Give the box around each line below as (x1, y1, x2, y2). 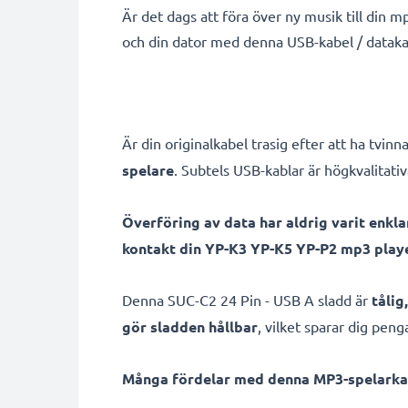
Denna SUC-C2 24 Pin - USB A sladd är (122, 291, 372, 309)
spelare (122, 160, 174, 179)
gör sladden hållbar (122, 317, 258, 336)
